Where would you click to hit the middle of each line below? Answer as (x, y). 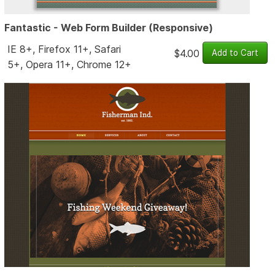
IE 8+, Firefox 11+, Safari (64, 49)
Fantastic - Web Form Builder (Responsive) (109, 27)
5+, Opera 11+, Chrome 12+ (69, 64)
